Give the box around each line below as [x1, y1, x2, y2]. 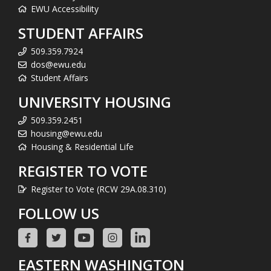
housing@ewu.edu [31, 127, 102, 139]
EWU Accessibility [31, 2, 99, 15]
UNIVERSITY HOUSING [18, 91, 171, 112]
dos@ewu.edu [31, 58, 86, 70]
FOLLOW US [18, 203, 99, 223]
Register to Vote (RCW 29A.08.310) [31, 183, 166, 195]
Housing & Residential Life [31, 140, 134, 152]
